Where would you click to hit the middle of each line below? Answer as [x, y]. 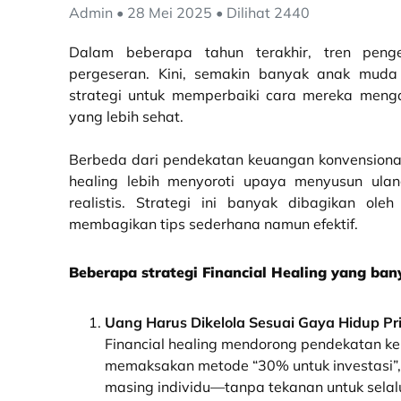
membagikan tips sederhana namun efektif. [213, 224]
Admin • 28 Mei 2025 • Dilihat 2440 [189, 13]
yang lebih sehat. [126, 116]
